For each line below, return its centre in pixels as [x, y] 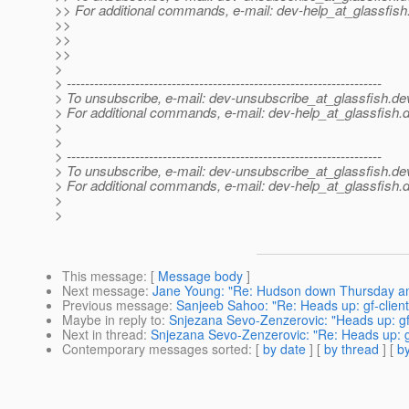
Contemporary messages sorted [155, 349]
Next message [104, 291]
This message [103, 276]
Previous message [115, 305]
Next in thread [103, 335]
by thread [351, 349]
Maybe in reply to [112, 320]
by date [284, 349]
